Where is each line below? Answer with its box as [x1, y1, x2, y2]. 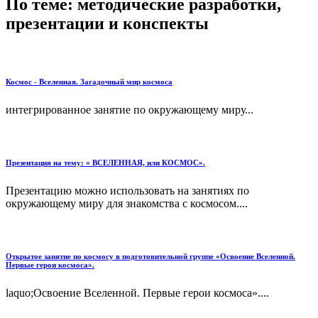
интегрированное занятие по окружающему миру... [6, 104, 253, 116]
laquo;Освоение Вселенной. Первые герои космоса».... [6, 287, 269, 300]
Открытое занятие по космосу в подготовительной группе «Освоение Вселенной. [6, 252, 295, 261]
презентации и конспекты [6, 13, 209, 33]
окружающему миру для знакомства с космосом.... [6, 197, 248, 210]
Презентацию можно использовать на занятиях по [6, 185, 249, 197]
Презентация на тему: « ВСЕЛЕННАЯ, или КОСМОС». [6, 158, 205, 168]
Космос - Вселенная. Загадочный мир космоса [6, 77, 172, 87]
